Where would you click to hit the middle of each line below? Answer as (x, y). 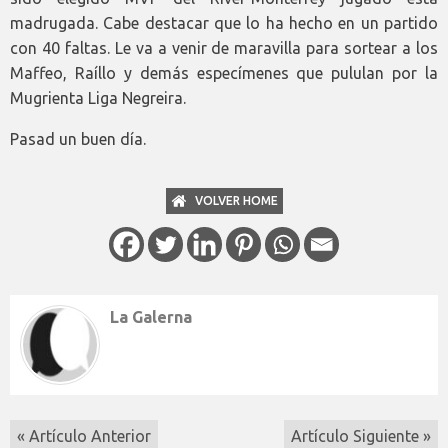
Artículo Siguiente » (361, 435)
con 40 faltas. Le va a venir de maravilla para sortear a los (224, 47)
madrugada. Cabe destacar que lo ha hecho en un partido (224, 22)
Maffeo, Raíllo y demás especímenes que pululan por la (224, 72)
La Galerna (151, 316)
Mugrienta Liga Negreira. (98, 97)
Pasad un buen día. (78, 138)
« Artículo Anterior (84, 435)
